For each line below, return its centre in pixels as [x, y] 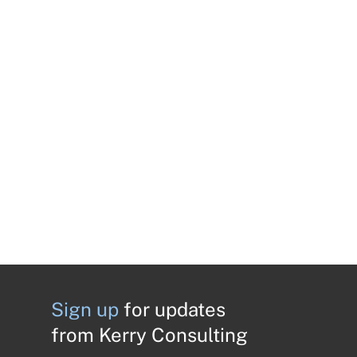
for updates [175, 309]
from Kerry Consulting [149, 335]
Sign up [87, 309]
